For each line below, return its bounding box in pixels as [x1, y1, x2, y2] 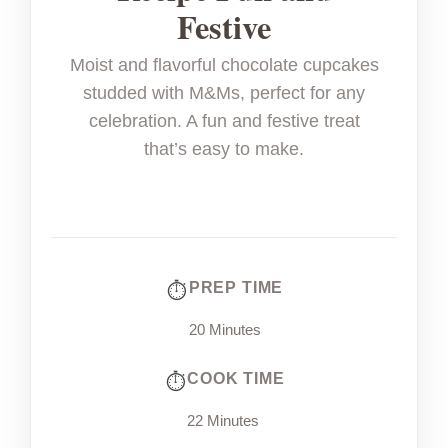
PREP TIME [188, 278, 284, 297]
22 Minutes [187, 412, 260, 430]
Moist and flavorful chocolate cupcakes [69, 55, 379, 76]
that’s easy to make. [144, 139, 304, 160]
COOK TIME [187, 369, 285, 388]
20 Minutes [188, 321, 261, 339]
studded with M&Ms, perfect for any [83, 83, 365, 104]
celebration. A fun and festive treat [88, 111, 360, 132]
